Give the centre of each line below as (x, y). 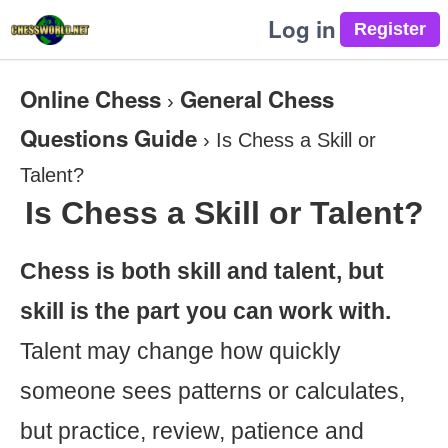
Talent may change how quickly (180, 351)
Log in (302, 29)
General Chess (257, 99)
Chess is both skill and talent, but (202, 271)
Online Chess (90, 99)
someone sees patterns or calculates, (212, 391)
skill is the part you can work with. (205, 311)
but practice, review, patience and (192, 431)
